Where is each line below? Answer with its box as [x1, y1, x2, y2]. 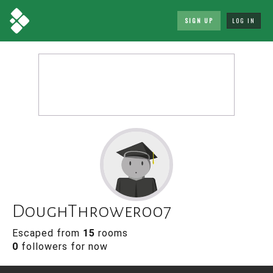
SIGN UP [185, 16, 213, 25]
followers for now [18, 241, 108, 252]
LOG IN [232, 16, 255, 25]
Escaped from [12, 227, 83, 239]
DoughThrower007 [12, 201, 171, 221]
